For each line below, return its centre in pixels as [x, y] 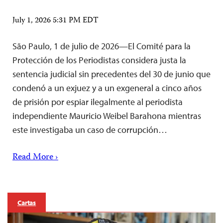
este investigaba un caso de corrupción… [90, 130]
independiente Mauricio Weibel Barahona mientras [107, 116]
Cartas [27, 203]
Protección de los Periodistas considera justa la [99, 60]
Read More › [35, 158]
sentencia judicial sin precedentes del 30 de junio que [111, 74]
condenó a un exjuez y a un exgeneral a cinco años [107, 88]
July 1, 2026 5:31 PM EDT [56, 21]
